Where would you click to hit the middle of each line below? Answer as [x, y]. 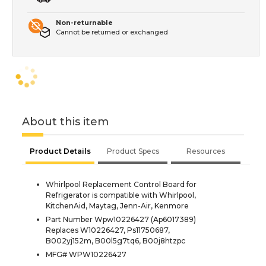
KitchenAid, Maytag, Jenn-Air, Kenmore [117, 205]
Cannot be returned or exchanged [112, 32]
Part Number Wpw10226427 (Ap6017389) [121, 219]
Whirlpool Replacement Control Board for [121, 184]
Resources [206, 151]
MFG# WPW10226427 [86, 254]
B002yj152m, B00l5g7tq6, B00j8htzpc [115, 240]
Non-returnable [84, 22]
